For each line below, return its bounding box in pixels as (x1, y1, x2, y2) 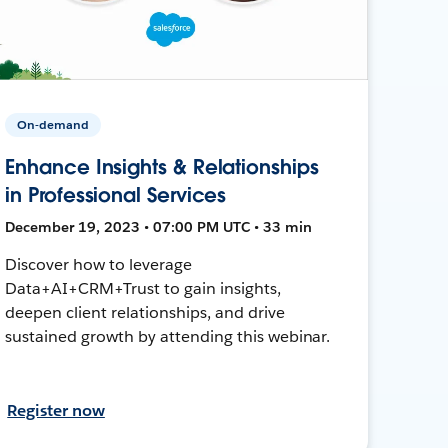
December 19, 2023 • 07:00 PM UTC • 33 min (5, 217, 313, 236)
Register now (7, 399, 105, 421)
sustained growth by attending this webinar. (5, 325, 331, 347)
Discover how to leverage (5, 253, 192, 275)
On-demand (17, 115, 90, 133)
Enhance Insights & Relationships (5, 153, 319, 180)
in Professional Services (5, 181, 227, 208)
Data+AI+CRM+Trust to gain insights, (5, 277, 281, 299)
